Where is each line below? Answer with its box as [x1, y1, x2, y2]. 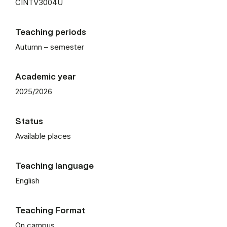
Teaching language [15, 160, 94, 171]
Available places [15, 131, 71, 141]
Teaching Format [15, 204, 85, 215]
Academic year [15, 70, 76, 82]
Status [15, 115, 43, 126]
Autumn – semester [15, 42, 84, 52]
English [15, 175, 40, 185]
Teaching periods [15, 26, 86, 37]
